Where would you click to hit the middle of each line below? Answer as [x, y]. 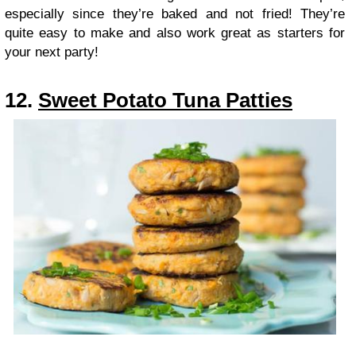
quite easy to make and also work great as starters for [175, 33]
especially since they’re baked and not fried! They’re [175, 14]
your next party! [52, 52]
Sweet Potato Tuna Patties [165, 101]
